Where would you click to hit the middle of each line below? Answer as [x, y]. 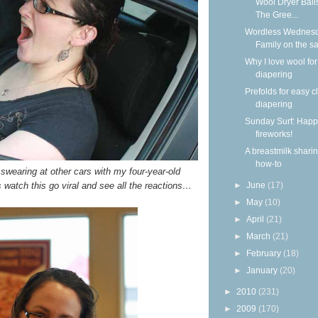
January [263, 270]
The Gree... [276, 15]
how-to [268, 164]
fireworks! [274, 134]
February [265, 253]
